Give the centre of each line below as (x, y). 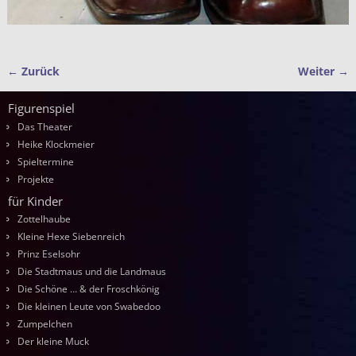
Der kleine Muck (53, 342)
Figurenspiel (41, 108)
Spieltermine (46, 161)
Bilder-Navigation (84, 87)
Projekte (36, 179)
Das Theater (45, 126)
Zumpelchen (45, 324)
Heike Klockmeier (56, 144)
